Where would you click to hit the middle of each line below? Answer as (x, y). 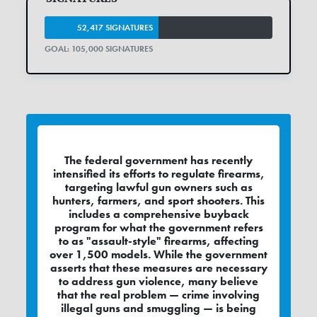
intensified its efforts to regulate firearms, (158, 174)
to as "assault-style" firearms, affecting (158, 241)
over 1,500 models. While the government (158, 255)
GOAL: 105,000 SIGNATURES (99, 49)
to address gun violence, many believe (158, 282)
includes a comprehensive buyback (158, 214)
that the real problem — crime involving (158, 295)
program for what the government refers (158, 228)
